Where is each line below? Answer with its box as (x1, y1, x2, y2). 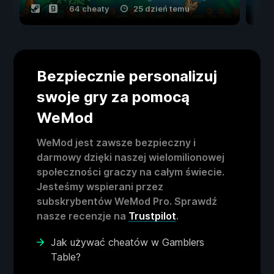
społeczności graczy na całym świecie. (37, 166, 224, 179)
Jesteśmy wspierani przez (37, 180, 163, 193)
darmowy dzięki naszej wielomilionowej (37, 151, 224, 164)
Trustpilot (128, 210, 176, 223)
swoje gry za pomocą (37, 88, 190, 106)
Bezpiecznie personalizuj (37, 67, 217, 86)
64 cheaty (69, 4, 109, 14)
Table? (51, 251, 81, 264)
